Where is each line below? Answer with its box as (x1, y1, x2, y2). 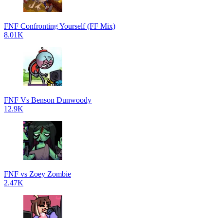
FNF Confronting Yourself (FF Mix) (4, 22, 115, 30)
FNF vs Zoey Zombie (4, 170, 71, 178)
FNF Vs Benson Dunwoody (4, 96, 91, 104)
